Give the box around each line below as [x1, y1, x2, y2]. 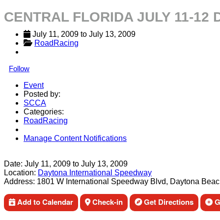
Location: [4, 168, 36, 177]
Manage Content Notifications [24, 134, 127, 142]
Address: [4, 177, 35, 186]
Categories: [24, 108, 64, 116]
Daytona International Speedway [38, 168, 152, 177]
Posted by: [24, 90, 60, 98]
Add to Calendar [15, 196, 73, 207]
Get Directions [142, 196, 193, 207]
